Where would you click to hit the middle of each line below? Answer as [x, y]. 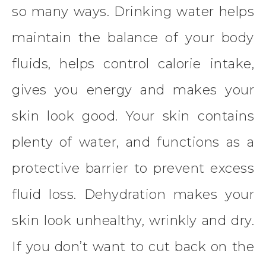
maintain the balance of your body [133, 38]
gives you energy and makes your [133, 90]
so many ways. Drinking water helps [133, 12]
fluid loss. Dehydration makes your [133, 195]
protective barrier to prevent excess [133, 169]
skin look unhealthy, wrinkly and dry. [133, 221]
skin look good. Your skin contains [133, 116]
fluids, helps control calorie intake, [133, 64]
